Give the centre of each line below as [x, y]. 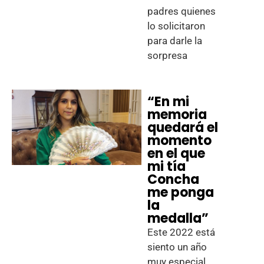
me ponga [181, 192]
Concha [174, 179]
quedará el [183, 128]
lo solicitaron [176, 26]
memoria [177, 115]
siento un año [177, 247]
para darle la [175, 41]
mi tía [167, 166]
